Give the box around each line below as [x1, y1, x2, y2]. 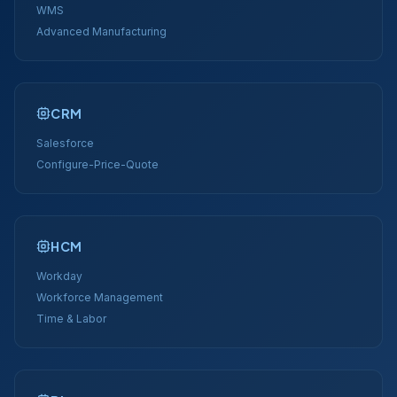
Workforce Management [36, 291, 163, 304]
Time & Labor [36, 312, 106, 325]
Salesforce [36, 136, 94, 150]
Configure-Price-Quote [36, 158, 159, 171]
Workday [36, 269, 82, 283]
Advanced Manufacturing [36, 25, 167, 38]
